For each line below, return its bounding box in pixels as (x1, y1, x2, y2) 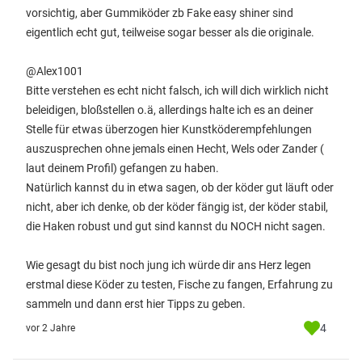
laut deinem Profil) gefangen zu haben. (26, 162, 219, 175)
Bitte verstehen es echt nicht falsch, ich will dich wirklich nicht (26, 84, 329, 97)
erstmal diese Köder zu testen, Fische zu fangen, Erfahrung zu (26, 278, 333, 291)
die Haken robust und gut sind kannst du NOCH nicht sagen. (26, 220, 326, 233)
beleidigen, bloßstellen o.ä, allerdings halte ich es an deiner (26, 103, 314, 116)
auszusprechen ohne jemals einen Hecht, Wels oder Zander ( (26, 142, 324, 155)
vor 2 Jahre (26, 322, 75, 334)
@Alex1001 (26, 65, 83, 78)
